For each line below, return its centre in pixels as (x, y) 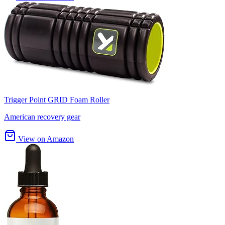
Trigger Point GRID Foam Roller (57, 100)
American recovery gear (42, 117)
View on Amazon (45, 139)
